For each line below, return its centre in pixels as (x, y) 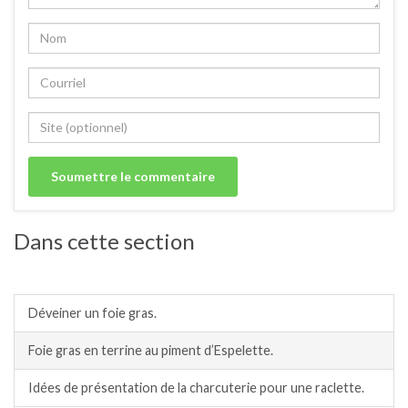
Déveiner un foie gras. (92, 312)
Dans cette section (104, 240)
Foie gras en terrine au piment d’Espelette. (151, 350)
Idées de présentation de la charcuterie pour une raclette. (196, 387)
